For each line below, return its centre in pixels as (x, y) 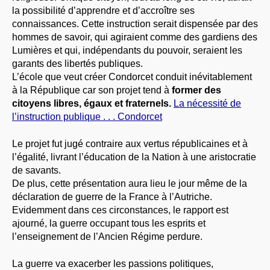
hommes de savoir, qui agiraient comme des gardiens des (135, 37)
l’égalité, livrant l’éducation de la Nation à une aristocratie (134, 157)
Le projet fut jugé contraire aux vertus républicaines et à (130, 143)
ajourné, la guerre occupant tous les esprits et (109, 223)
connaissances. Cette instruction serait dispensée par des (135, 24)
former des (196, 90)
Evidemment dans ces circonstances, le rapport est (120, 210)
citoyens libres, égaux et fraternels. (92, 103)
